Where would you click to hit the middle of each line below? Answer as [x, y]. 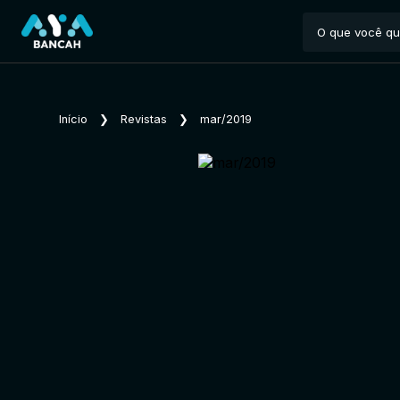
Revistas [144, 119]
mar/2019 [226, 119]
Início [73, 119]
